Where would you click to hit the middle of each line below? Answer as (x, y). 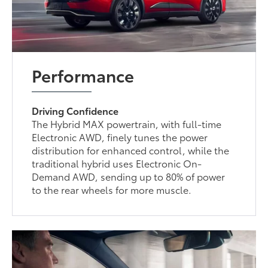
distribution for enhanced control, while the (131, 150)
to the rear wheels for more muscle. (112, 190)
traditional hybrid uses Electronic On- (117, 163)
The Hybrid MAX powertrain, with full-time (127, 124)
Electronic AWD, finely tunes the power (120, 137)
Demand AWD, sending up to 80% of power (129, 176)
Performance (83, 75)
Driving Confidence (75, 111)
